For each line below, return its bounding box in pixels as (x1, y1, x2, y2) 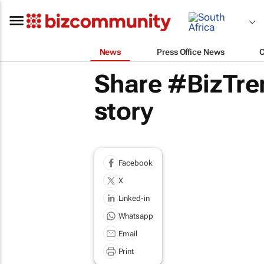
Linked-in (118, 193, 150, 203)
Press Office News (157, 47, 225, 57)
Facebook (118, 158, 153, 167)
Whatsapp (118, 211, 153, 220)
